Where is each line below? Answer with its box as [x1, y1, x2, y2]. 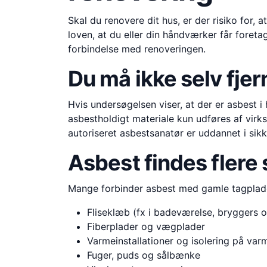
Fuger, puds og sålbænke [87, 249, 200, 262]
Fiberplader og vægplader [87, 221, 205, 233]
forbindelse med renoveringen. [68, 43, 206, 55]
